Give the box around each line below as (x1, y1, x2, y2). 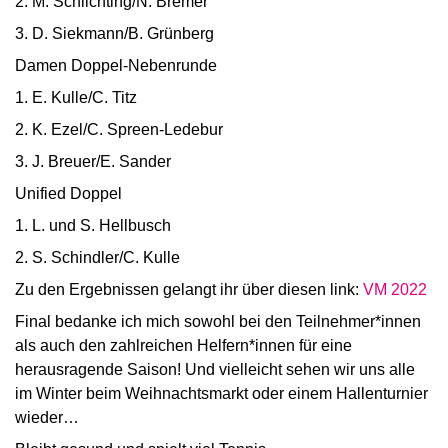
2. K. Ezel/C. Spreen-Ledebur (15, 121, 223, 138)
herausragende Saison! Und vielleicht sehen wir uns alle (15, 361, 415, 378)
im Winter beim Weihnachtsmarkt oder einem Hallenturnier (15, 385, 428, 402)
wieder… (15, 409, 79, 426)
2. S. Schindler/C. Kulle (15, 249, 180, 266)
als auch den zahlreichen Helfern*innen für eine (15, 337, 352, 354)
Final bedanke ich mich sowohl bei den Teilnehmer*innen (15, 313, 421, 330)
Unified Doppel (15, 185, 122, 202)
